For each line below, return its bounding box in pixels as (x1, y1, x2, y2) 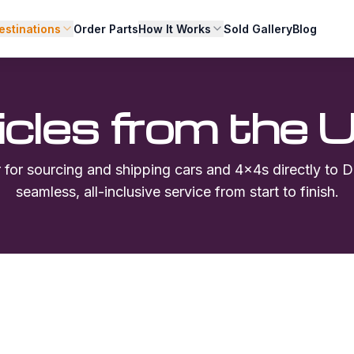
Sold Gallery (224, 21, 293, 36)
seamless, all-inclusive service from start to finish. (15, 183, 339, 200)
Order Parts (73, 21, 139, 36)
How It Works (138, 21, 212, 36)
